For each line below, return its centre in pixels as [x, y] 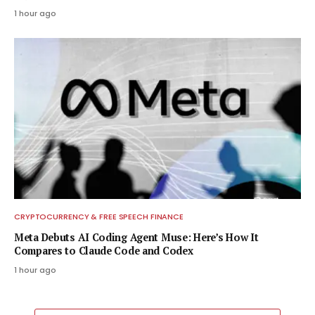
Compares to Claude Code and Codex [104, 251]
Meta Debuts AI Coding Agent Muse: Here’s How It [136, 238]
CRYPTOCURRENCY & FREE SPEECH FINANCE [99, 217]
